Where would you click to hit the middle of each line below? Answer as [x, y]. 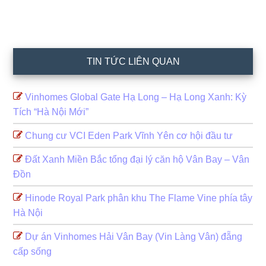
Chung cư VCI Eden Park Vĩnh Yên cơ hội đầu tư [129, 135]
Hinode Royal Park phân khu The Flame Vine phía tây [139, 198]
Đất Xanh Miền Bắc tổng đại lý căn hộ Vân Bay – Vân [137, 159]
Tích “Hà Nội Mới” [51, 112]
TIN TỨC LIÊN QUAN [133, 61]
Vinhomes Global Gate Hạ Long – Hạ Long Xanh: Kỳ [136, 97]
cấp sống [33, 251]
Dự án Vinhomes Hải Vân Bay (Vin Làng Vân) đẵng [134, 236]
